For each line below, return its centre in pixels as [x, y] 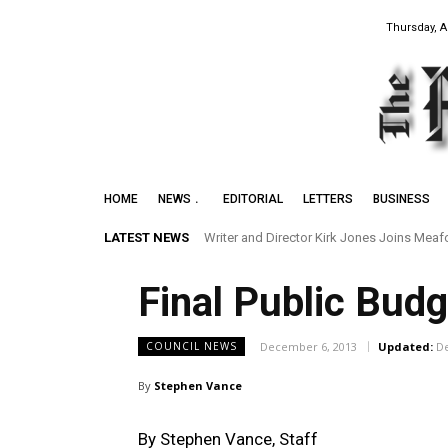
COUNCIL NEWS [191, 346]
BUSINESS [401, 199]
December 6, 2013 [308, 347]
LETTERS [328, 199]
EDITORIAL [253, 199]
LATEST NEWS [146, 238]
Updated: [405, 347]
